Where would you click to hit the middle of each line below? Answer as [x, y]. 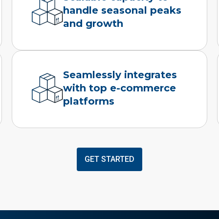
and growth [93, 23]
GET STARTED [109, 159]
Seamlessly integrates [120, 75]
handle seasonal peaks [122, 10]
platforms [89, 101]
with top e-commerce [120, 88]
